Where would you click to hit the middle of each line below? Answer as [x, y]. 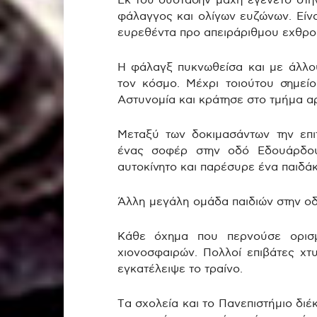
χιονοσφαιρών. [160, 253]
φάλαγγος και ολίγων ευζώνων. [207, 17]
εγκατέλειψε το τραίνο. [180, 269]
